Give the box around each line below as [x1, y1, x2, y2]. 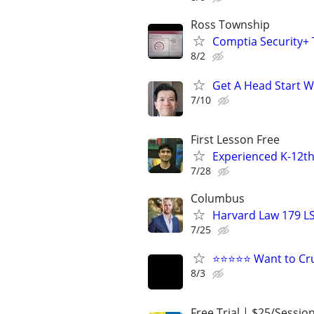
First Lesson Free [191, 131, 280, 147]
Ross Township [191, 17, 270, 33]
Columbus [191, 191, 245, 206]
